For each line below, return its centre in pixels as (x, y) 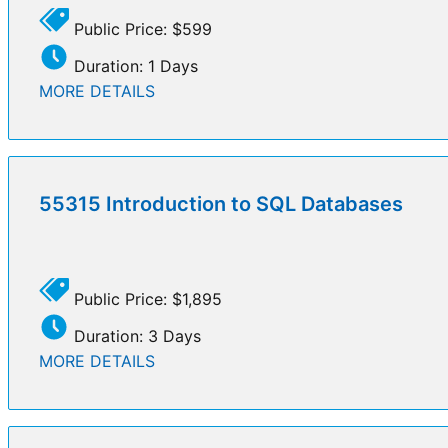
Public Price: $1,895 (145, 298)
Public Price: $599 (140, 28)
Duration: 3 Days (135, 335)
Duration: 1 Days (133, 65)
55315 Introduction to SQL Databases (221, 203)
